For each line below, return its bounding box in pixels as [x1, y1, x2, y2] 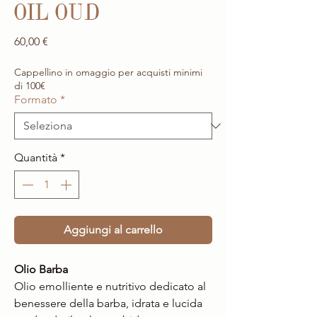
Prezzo [47, 33, 81, 47]
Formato [14, 92, 57, 106]
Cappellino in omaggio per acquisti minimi [14, 65, 202, 79]
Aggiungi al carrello [64, 222, 163, 236]
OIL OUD [14, 2, 99, 24]
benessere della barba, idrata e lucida [14, 296, 202, 310]
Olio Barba [14, 262, 71, 276]
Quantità [14, 150, 57, 164]
